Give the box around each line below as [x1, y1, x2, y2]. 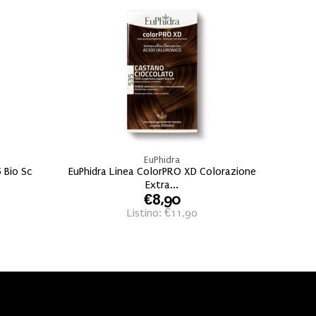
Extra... [145, 178, 179, 191]
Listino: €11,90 [126, 206, 197, 219]
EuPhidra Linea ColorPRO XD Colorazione [68, 164, 256, 178]
